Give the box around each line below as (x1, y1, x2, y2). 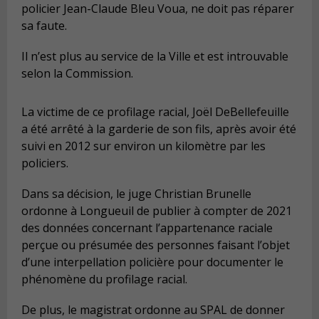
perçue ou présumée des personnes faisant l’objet (21, 237, 290, 253)
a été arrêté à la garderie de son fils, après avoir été (21, 121, 296, 137)
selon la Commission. (21, 66, 133, 82)
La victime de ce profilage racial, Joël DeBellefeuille (21, 104, 289, 120)
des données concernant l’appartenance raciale (21, 220, 273, 236)
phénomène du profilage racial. (21, 271, 187, 288)
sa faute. (21, 17, 67, 33)
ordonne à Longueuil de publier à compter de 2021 (21, 203, 292, 219)
